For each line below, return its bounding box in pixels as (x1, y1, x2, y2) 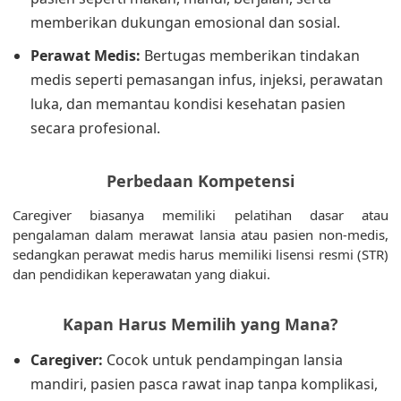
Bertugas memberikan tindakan (141, 46, 360, 65)
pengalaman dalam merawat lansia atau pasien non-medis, (13, 226, 388, 243)
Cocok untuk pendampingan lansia (103, 350, 343, 370)
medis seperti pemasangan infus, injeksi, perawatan (30, 70, 383, 90)
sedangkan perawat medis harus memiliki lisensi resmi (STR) (13, 245, 388, 263)
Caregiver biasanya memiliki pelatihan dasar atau (13, 206, 388, 224)
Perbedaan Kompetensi (107, 170, 294, 192)
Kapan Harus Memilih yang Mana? (63, 313, 338, 335)
